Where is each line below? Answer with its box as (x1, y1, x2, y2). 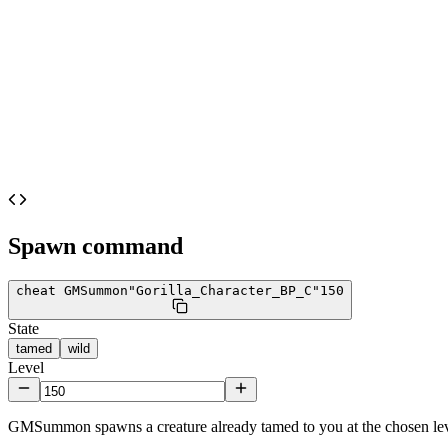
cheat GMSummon (16, 282, 128, 298)
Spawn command (8, 232, 183, 259)
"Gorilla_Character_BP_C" (128, 282, 320, 298)
